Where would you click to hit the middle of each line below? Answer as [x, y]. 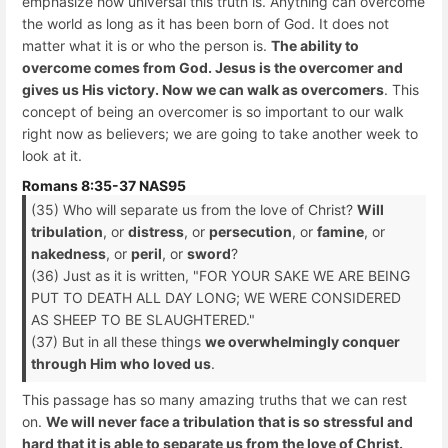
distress [156, 232]
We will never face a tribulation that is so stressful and [229, 422]
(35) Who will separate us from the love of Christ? [194, 210]
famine [340, 232]
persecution [250, 232]
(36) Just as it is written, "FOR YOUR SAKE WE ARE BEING [220, 276]
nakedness [68, 254]
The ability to [315, 45]
